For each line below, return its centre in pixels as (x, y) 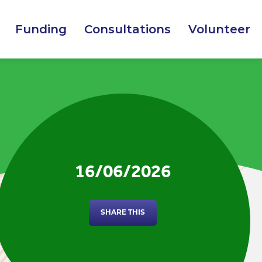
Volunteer (219, 29)
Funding (41, 29)
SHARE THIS (123, 213)
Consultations (127, 29)
